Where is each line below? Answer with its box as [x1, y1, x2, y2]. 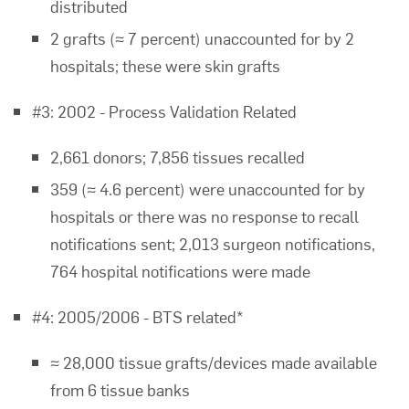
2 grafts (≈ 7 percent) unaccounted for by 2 [50, 26, 354, 49]
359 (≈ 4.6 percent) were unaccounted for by [50, 177, 365, 200]
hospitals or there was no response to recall [50, 204, 359, 227]
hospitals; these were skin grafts [50, 54, 280, 77]
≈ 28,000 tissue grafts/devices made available [50, 351, 377, 373]
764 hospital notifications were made [50, 259, 310, 282]
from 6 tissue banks [50, 378, 190, 401]
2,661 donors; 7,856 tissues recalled [50, 145, 305, 168]
